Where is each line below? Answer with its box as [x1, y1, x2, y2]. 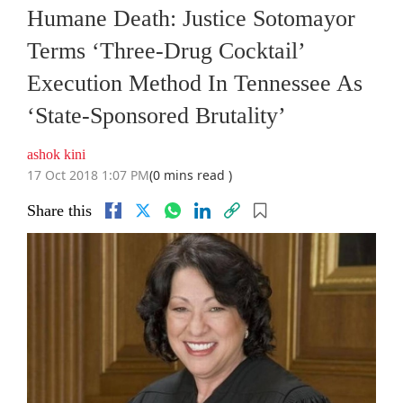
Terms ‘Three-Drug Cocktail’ [27, 38, 304, 65]
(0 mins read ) [149, 166, 232, 184]
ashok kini [27, 147, 85, 163]
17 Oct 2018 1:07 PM [27, 166, 149, 184]
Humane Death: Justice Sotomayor [27, 5, 355, 32]
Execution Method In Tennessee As [27, 70, 363, 97]
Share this [27, 201, 92, 220]
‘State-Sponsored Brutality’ [27, 103, 286, 130]
